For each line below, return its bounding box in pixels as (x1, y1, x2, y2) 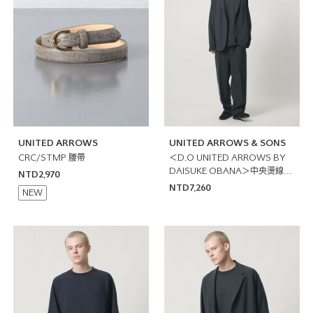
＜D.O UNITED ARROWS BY (169, 154, 286, 163)
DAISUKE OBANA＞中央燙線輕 (169, 168, 293, 177)
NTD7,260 (169, 184, 211, 194)
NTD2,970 (17, 171, 59, 180)
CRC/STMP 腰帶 (17, 154, 85, 163)
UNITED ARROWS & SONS (169, 140, 286, 149)
